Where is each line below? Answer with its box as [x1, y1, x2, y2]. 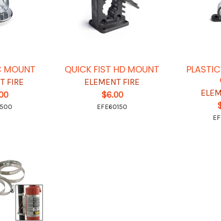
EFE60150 [97, 103, 128, 111]
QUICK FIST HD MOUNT [65, 63, 160, 76]
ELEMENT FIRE [84, 76, 140, 88]
